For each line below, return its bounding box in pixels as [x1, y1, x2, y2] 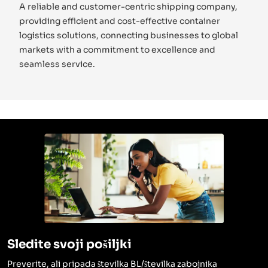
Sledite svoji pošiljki [7, 237, 132, 252]
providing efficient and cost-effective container [19, 15, 220, 26]
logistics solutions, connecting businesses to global [19, 29, 238, 41]
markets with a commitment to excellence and [19, 44, 215, 55]
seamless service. [19, 58, 95, 69]
